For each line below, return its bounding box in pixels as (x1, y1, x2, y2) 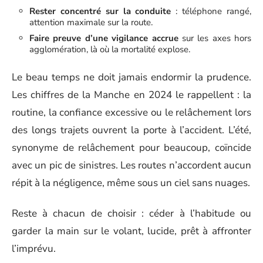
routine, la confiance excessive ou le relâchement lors (12, 105, 251, 119)
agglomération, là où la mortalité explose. (29, 43, 190, 55)
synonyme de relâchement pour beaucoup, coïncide (12, 140, 251, 154)
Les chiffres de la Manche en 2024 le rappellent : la (12, 87, 251, 102)
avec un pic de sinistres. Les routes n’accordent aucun (12, 158, 251, 172)
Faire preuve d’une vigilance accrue (29, 32, 178, 44)
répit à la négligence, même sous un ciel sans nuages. (12, 176, 250, 190)
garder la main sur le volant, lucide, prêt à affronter (12, 224, 251, 238)
